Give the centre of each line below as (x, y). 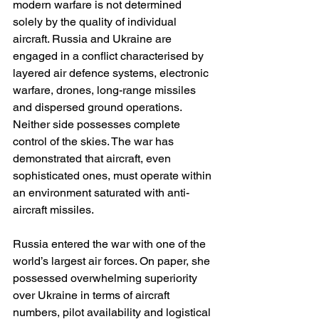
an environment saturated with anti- (101, 193)
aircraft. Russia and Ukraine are (94, 39)
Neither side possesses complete (98, 125)
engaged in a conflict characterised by (110, 56)
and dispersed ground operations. (99, 108)
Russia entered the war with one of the (111, 244)
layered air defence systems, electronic (112, 73)
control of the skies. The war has (95, 142)
